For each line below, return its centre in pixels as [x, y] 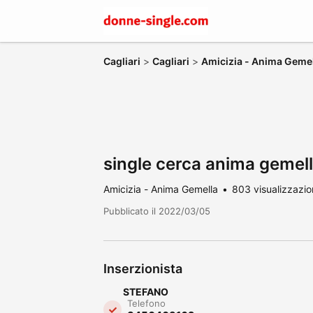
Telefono [146, 303]
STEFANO [146, 292]
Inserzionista [143, 269]
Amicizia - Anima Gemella [161, 189]
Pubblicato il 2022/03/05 [157, 211]
